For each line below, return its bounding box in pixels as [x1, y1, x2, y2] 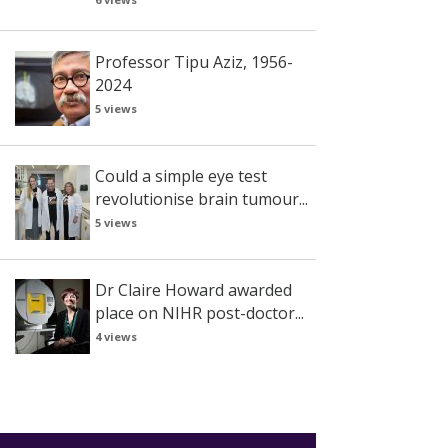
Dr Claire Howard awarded [94, 279, 292, 302]
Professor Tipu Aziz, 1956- [94, 50, 293, 73]
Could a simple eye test [94, 164, 267, 187]
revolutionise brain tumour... [94, 187, 308, 210]
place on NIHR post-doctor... [94, 302, 304, 325]
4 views [94, 329, 137, 345]
